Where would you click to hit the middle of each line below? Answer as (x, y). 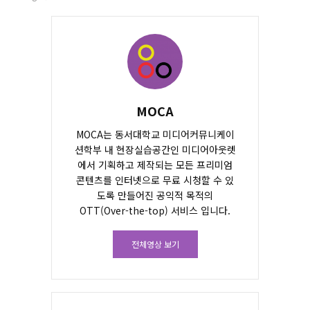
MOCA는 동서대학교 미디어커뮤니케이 (155, 134)
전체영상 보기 (155, 244)
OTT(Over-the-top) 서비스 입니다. (155, 210)
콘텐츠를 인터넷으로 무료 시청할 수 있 (155, 180)
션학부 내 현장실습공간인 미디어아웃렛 (155, 149)
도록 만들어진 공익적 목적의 (155, 195)
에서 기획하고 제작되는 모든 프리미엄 (155, 164)
